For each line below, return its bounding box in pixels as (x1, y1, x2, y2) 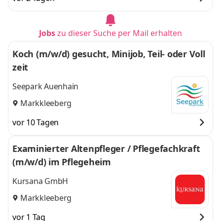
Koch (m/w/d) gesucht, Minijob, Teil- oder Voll (12, 48, 205, 60)
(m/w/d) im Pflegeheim (12, 156, 111, 168)
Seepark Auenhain (12, 81, 78, 92)
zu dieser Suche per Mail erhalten (57, 28, 182, 38)
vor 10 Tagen (12, 117, 59, 128)
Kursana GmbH (12, 176, 68, 187)
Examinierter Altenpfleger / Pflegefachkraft (12, 143, 200, 154)
